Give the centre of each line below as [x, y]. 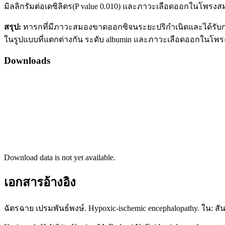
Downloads [27, 61]
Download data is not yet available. [60, 157]
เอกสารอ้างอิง [40, 182]
